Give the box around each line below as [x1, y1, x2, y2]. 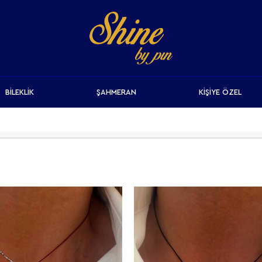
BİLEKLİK [5, 88, 34, 96]
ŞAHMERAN [96, 88, 136, 96]
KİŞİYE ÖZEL [199, 88, 242, 96]
